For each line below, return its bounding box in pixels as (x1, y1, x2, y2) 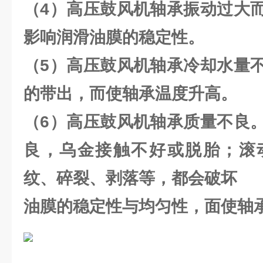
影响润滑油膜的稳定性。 (23, 28, 204, 46)
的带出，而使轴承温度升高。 (23, 85, 237, 103)
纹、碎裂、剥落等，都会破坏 (23, 169, 237, 187)
